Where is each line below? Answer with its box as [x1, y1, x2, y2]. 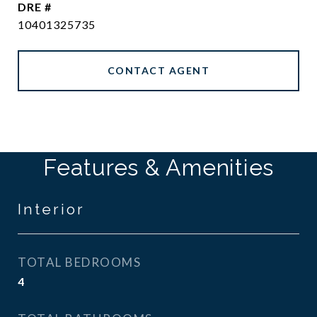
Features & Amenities [43, 154, 274, 180]
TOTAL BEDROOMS [18, 255, 141, 270]
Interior [18, 200, 85, 218]
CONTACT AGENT [107, 64, 210, 76]
